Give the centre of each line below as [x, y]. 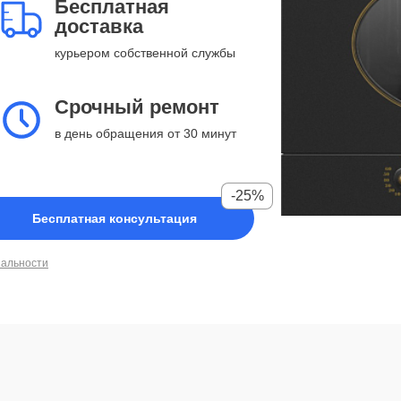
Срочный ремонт [137, 107]
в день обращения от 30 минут [145, 133]
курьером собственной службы [145, 53]
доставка [99, 26]
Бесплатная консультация [115, 218]
